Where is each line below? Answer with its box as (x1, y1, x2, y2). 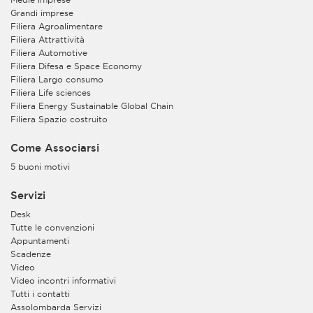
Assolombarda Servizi (10, 302, 101, 312)
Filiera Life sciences (10, 87, 91, 97)
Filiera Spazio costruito (10, 114, 108, 124)
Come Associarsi (10, 141, 99, 154)
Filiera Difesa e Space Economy (10, 61, 142, 71)
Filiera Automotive (10, 48, 87, 57)
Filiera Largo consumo (10, 74, 103, 84)
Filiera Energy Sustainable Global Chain (10, 101, 173, 110)
